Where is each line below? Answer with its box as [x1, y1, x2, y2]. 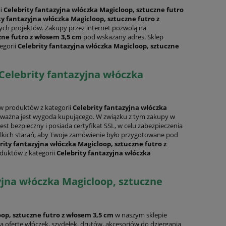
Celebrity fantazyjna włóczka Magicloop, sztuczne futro [4, 5, 184, 14]
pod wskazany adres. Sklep [82, 32, 163, 41]
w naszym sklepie [114, 210, 167, 219]
